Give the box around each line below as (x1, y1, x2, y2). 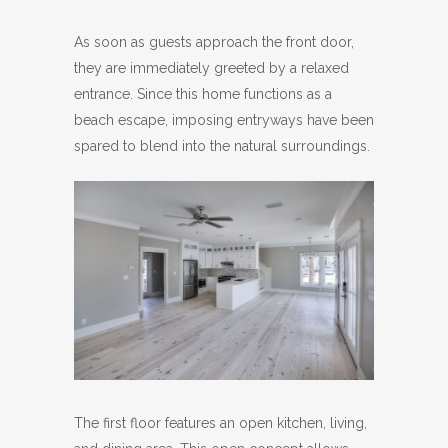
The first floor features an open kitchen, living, (74, 415, 367, 432)
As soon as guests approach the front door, (74, 33, 354, 50)
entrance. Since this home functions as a (74, 85, 332, 102)
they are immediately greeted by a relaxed (74, 59, 349, 76)
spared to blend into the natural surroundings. (74, 137, 370, 154)
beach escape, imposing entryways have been (74, 111, 374, 128)
